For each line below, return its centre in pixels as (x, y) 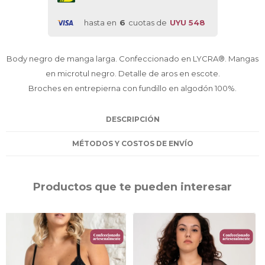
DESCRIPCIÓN (132, 119)
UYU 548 (187, 22)
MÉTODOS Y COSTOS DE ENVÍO (132, 143)
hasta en (100, 22)
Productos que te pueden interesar (132, 187)
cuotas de (147, 22)
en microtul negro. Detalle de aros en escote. (132, 73)
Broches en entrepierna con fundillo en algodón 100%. (132, 88)
